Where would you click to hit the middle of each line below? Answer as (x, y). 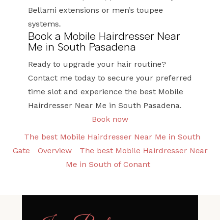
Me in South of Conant (108, 164)
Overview (55, 151)
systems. (44, 24)
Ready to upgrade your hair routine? (97, 64)
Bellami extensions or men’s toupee (95, 10)
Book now (110, 119)
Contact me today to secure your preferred (110, 78)
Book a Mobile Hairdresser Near (104, 36)
